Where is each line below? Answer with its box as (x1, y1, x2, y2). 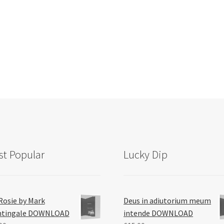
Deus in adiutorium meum (123, 195, 211, 206)
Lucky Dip (123, 147, 168, 162)
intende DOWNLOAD (123, 208, 193, 218)
